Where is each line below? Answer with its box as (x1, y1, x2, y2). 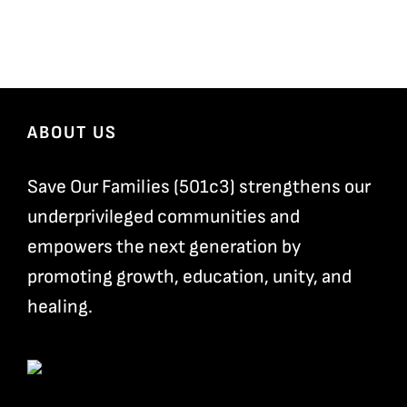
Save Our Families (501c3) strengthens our (26, 174, 371, 198)
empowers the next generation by (26, 234, 301, 258)
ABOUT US (26, 121, 117, 144)
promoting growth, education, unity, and (26, 264, 352, 288)
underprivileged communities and (26, 204, 300, 228)
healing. (26, 294, 93, 318)
